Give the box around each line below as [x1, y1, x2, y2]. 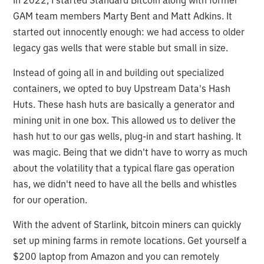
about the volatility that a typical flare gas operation [13, 161, 235, 174]
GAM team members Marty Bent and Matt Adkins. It [13, 9, 233, 22]
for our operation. [13, 193, 88, 206]
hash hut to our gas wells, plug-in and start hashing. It [13, 130, 242, 142]
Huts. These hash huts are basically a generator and [13, 98, 235, 110]
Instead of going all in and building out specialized [13, 66, 225, 78]
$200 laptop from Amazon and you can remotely [13, 250, 220, 262]
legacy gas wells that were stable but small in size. [13, 41, 231, 54]
